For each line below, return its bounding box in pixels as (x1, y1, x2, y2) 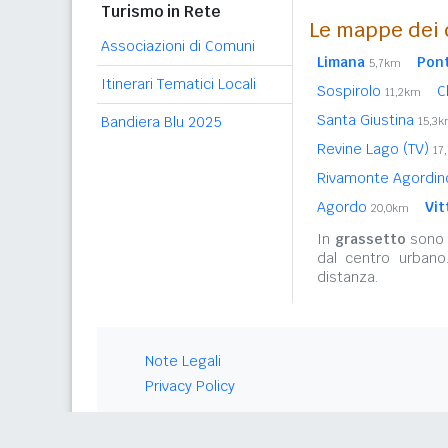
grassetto (334, 230, 406, 249)
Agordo (317, 198, 371, 217)
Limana (317, 53, 365, 72)
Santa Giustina (317, 111, 418, 130)
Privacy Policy (145, 377, 235, 396)
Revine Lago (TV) (317, 140, 433, 159)
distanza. (317, 268, 378, 287)
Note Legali (145, 352, 221, 371)
